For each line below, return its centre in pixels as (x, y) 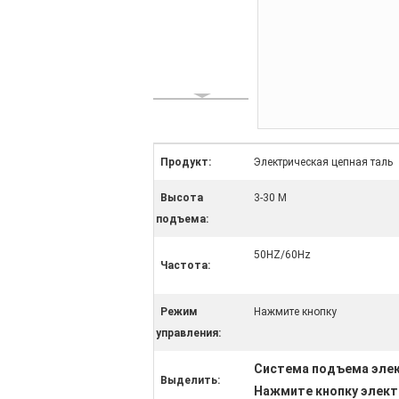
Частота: (185, 265)
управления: (188, 333)
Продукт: (186, 162)
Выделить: (190, 380)
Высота (182, 198)
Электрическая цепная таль (323, 162)
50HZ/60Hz (282, 255)
